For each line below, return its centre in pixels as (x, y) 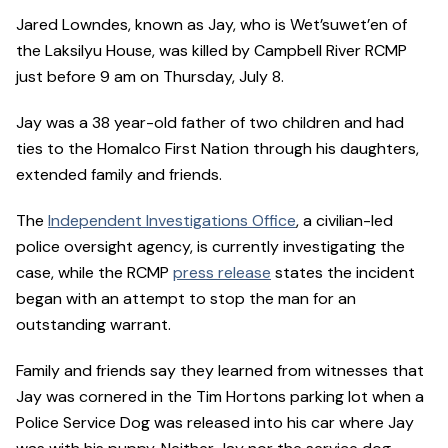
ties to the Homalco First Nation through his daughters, (217, 149)
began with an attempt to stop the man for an (186, 299)
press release (222, 273)
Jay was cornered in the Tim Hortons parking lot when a (220, 397)
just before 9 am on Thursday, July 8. (152, 77)
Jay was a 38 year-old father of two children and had (210, 123)
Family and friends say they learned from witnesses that (220, 371)
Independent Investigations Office (172, 221)
